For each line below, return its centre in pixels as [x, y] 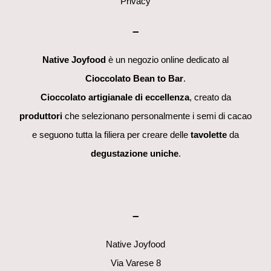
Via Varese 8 [135, 263]
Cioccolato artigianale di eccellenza [115, 97]
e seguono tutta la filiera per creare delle [111, 135]
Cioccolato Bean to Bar [134, 79]
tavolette [209, 135]
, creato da [210, 97]
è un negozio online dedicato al [167, 60]
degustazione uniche [134, 154]
